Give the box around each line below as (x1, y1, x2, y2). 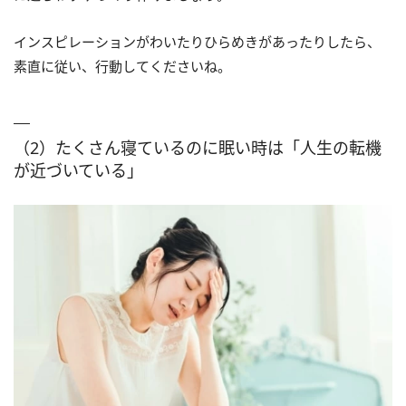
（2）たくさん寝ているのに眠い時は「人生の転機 (14, 137, 382, 159)
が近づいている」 (14, 159, 143, 182)
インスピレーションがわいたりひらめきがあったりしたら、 (14, 33, 381, 52)
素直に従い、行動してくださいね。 (14, 57, 231, 76)
